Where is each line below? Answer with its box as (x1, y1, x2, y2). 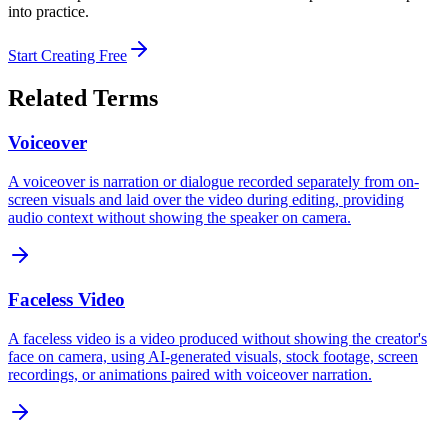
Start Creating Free (8, 47, 127, 65)
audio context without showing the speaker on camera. (8, 208, 351, 226)
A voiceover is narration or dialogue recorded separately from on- (8, 172, 419, 190)
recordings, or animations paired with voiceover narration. (8, 366, 372, 384)
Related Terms (8, 85, 158, 112)
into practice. (8, 3, 89, 21)
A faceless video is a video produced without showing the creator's (8, 330, 427, 348)
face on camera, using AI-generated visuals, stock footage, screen (8, 348, 418, 366)
